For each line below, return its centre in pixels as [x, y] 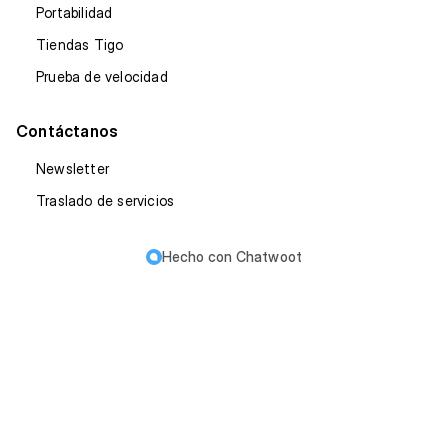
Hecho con [198, 256]
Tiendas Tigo [80, 44]
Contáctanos [67, 131]
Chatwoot [269, 256]
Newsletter [72, 168]
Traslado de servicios [105, 200]
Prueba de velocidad [102, 76]
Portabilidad [74, 12]
